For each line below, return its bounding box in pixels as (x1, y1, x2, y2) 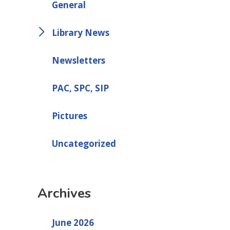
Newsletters (51, 54, 105, 66)
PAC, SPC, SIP (51, 82, 109, 94)
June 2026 (51, 216, 94, 228)
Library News (51, 26, 109, 39)
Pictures (51, 109, 87, 122)
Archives (37, 184, 91, 202)
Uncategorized (51, 137, 116, 149)
